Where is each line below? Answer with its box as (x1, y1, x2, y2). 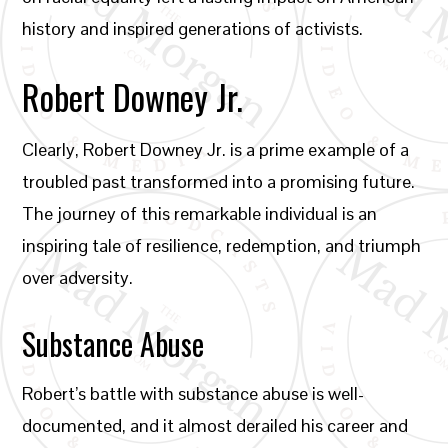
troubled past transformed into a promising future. (22, 170, 416, 193)
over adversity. (22, 266, 134, 289)
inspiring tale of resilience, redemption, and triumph (22, 234, 422, 257)
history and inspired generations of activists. (22, 17, 364, 40)
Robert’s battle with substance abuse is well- (22, 382, 365, 405)
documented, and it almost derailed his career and (22, 414, 409, 437)
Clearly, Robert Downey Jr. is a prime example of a (22, 138, 410, 161)
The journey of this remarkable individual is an (22, 202, 378, 225)
